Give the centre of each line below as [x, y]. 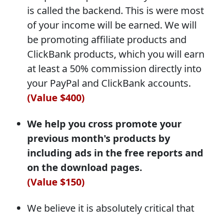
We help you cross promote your [104, 124]
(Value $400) [56, 97]
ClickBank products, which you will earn [116, 54]
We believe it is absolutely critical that [111, 208]
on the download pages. [85, 167]
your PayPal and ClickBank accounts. [109, 83]
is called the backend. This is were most [116, 10]
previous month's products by [99, 138]
